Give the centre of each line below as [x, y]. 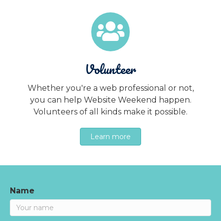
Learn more [110, 137]
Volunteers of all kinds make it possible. [110, 112]
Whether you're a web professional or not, [110, 88]
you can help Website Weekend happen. [110, 100]
